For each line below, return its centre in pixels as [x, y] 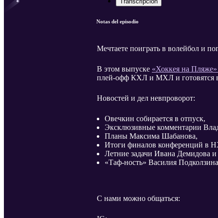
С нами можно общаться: [138, 199]
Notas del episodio [118, 22]
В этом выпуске [124, 69]
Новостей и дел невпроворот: [146, 98]
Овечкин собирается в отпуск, [155, 119]
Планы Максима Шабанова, [151, 136]
